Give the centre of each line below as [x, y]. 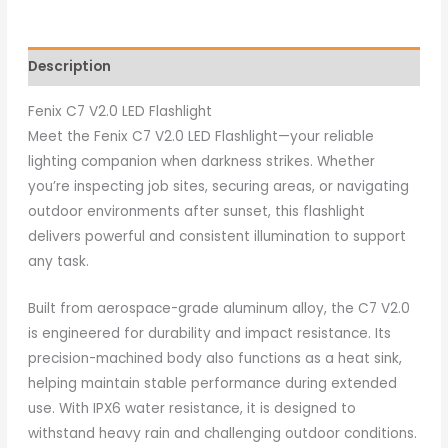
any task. [58, 262]
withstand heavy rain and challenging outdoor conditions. [222, 434]
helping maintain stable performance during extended [212, 384]
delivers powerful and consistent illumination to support [216, 237]
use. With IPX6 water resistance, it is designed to [191, 409]
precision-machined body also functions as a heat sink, [214, 359]
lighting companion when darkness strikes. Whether [201, 162]
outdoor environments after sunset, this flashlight [196, 212]
